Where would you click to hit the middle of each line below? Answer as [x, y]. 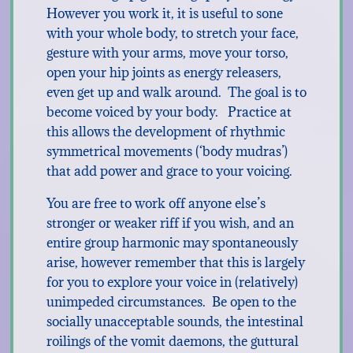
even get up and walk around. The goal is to [176, 92]
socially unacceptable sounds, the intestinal [175, 321]
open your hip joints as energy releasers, [163, 72]
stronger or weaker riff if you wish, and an [170, 223]
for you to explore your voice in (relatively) [172, 282]
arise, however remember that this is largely [175, 262]
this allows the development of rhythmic [165, 132]
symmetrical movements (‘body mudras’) [167, 151]
